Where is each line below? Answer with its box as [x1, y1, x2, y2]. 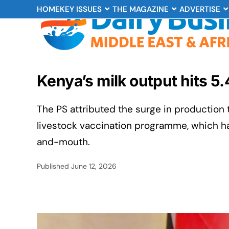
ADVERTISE [179, 4, 220, 14]
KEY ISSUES [60, 4, 102, 14]
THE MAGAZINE [112, 4, 169, 14]
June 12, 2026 [71, 162, 117, 171]
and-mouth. [37, 135, 90, 148]
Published [37, 162, 71, 171]
